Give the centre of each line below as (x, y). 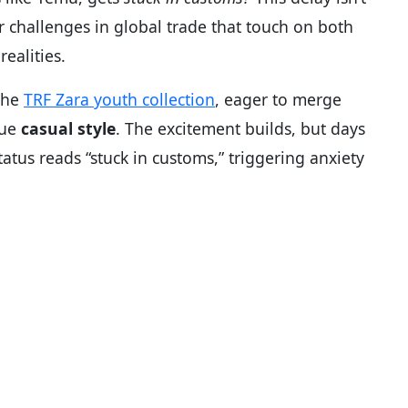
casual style (68, 128)
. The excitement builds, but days (240, 128)
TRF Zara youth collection (119, 99)
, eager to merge (278, 99)
